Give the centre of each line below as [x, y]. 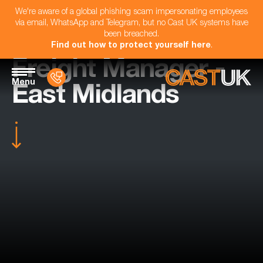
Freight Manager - [118, 71]
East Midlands [95, 97]
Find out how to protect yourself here [131, 46]
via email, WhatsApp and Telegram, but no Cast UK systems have [131, 23]
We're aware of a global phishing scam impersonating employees [131, 12]
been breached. [131, 35]
